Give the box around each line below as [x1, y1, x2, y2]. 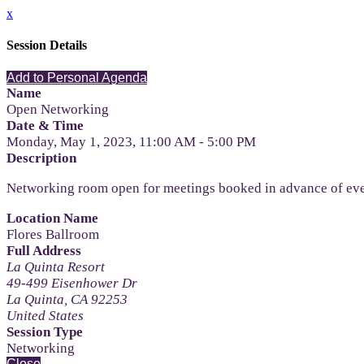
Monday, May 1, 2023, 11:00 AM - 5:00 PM [6, 133, 256, 149]
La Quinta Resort [6, 258, 105, 275]
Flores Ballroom [6, 226, 99, 242]
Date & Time [6, 117, 84, 133]
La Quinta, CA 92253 [6, 291, 128, 307]
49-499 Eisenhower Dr [6, 275, 137, 291]
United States [6, 307, 84, 323]
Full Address [6, 242, 81, 258]
